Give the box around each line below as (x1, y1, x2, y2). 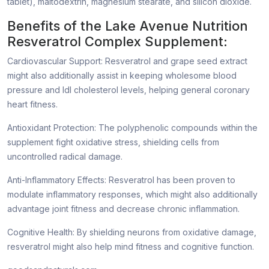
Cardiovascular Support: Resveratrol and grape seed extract (7, 56, 247, 67)
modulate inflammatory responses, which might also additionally (7, 189, 258, 200)
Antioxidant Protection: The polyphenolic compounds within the (7, 122, 258, 133)
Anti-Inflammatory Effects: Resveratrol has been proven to (7, 175, 235, 186)
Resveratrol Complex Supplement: (7, 34, 228, 50)
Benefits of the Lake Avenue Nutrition (7, 18, 248, 34)
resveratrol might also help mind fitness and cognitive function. (7, 241, 254, 252)
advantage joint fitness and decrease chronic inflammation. (7, 204, 240, 214)
